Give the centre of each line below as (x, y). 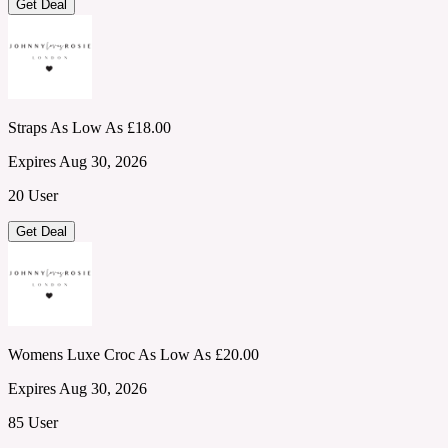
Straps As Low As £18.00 (89, 127)
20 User (33, 195)
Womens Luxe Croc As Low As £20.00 (133, 354)
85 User (33, 422)
